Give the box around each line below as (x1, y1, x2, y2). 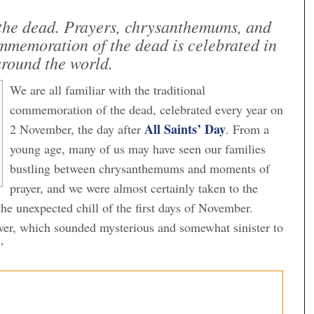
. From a (226, 120, 269, 137)
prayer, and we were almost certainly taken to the (10, 179, 258, 196)
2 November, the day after (10, 120, 144, 137)
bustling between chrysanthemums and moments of (10, 159, 270, 177)
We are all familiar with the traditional (10, 81, 205, 98)
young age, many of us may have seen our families (10, 139, 266, 157)
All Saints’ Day (144, 119, 226, 138)
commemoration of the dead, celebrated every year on (10, 100, 283, 118)
